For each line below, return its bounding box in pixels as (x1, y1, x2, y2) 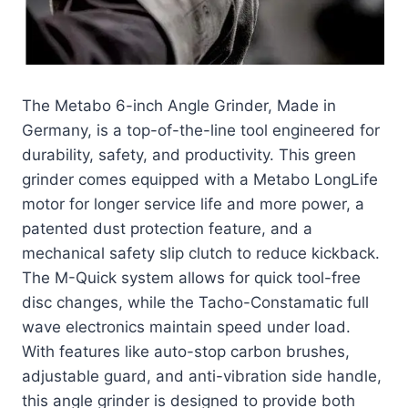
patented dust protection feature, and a (22, 219, 312, 239)
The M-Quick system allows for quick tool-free (22, 269, 361, 288)
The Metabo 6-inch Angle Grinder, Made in (22, 97, 336, 116)
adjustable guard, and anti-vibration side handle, (22, 367, 382, 386)
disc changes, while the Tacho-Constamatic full (22, 293, 369, 312)
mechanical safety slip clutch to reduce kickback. (22, 244, 380, 263)
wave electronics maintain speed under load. (22, 318, 351, 337)
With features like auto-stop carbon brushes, (22, 342, 350, 362)
